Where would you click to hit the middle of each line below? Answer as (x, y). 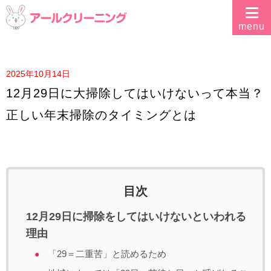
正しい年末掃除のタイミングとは (101, 115)
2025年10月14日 (38, 74)
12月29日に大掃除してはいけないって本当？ (135, 93)
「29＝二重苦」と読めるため (107, 254)
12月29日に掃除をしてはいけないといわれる (136, 217)
